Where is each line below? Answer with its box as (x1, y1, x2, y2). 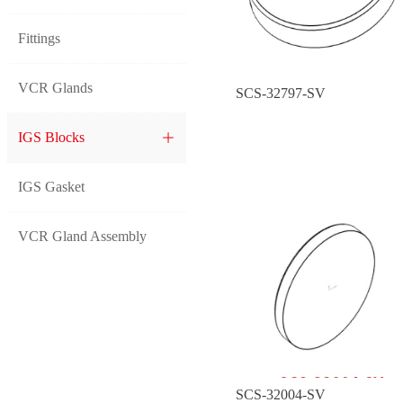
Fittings (18, 31, 60, 46)
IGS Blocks (18, 130, 85, 145)
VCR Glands (18, 80, 93, 95)
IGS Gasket (18, 179, 85, 194)
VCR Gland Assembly (18, 228, 147, 244)
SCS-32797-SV (236, 85, 326, 101)
